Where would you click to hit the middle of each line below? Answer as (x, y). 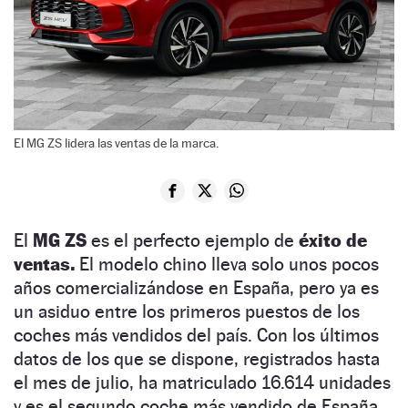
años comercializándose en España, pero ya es (196, 287)
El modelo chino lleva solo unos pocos (227, 264)
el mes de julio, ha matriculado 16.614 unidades (202, 382)
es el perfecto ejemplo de (193, 240)
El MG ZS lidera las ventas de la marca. (116, 143)
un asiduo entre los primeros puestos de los (187, 311)
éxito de (333, 240)
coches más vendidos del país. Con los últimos (196, 335)
